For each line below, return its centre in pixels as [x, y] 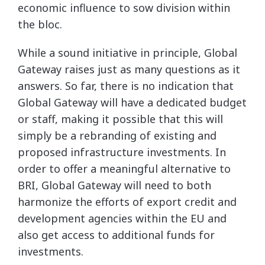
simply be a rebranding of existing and [117, 135]
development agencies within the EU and [122, 218]
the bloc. [40, 24]
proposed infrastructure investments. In [122, 152]
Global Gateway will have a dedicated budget [132, 102]
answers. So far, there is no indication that [126, 86]
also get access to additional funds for [116, 235]
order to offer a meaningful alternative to [124, 169]
